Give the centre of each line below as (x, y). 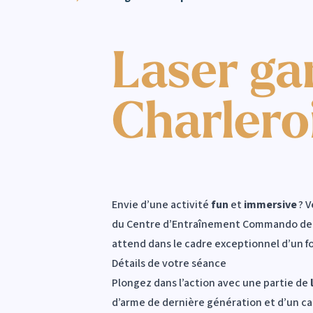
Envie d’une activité (161, 204)
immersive (271, 204)
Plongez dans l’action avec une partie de (211, 283)
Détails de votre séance (170, 263)
